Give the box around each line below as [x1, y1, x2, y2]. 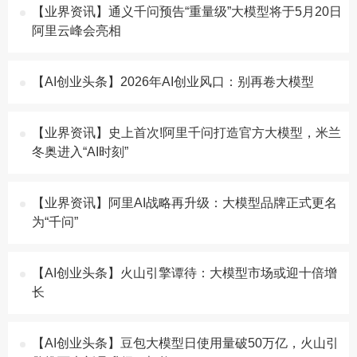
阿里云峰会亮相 [32, 24, 121, 37]
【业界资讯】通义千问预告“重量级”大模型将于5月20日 [32, 5, 342, 18]
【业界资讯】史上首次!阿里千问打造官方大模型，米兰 [32, 126, 341, 139]
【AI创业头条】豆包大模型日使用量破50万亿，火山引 [32, 336, 339, 350]
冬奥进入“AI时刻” [32, 145, 128, 159]
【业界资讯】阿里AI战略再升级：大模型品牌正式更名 [32, 196, 337, 210]
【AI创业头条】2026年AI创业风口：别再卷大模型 [32, 75, 314, 88]
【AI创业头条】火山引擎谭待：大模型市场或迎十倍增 [32, 266, 337, 280]
